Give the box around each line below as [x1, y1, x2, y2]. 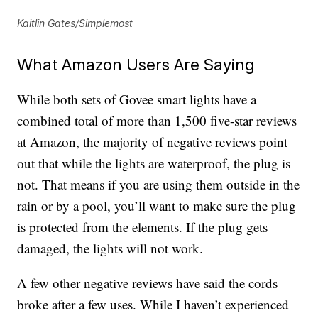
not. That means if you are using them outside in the [17, 175, 300, 194]
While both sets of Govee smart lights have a [17, 90, 257, 109]
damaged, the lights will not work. [17, 239, 204, 258]
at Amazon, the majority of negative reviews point [17, 133, 288, 151]
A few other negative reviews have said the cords [17, 274, 278, 292]
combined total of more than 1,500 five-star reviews [17, 111, 297, 130]
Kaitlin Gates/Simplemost [17, 17, 133, 30]
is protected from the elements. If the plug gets [17, 218, 268, 236]
